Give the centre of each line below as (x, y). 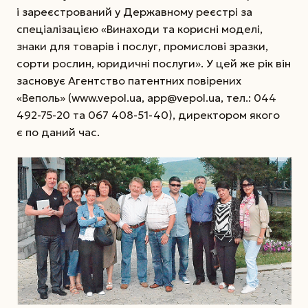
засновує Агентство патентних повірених (129, 81)
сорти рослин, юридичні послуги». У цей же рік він (154, 64)
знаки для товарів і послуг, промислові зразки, (142, 46)
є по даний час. (58, 132)
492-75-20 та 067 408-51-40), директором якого (148, 115)
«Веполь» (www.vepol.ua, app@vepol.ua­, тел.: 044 (146, 98)
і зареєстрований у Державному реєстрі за (134, 12)
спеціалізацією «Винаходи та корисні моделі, (140, 29)
